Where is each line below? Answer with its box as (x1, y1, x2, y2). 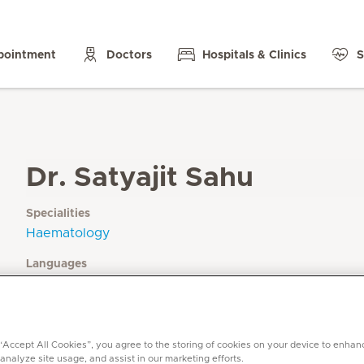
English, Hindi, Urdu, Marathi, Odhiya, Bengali (26, 275, 267, 287)
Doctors (106, 49, 152, 61)
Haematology (26, 227, 110, 240)
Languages (26, 258, 87, 270)
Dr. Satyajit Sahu (26, 164, 253, 192)
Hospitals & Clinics (202, 49, 306, 61)
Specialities (26, 208, 90, 219)
